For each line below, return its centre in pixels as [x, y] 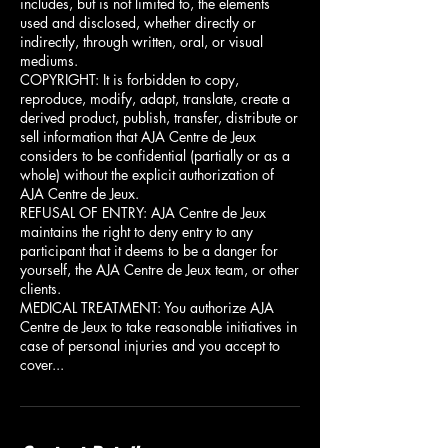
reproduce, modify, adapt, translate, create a [155, 98]
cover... [42, 364]
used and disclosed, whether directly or [138, 22]
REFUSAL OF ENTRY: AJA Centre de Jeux [143, 212]
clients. [40, 288]
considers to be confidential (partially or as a [155, 155]
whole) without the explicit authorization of [147, 174]
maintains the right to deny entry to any [136, 231]
